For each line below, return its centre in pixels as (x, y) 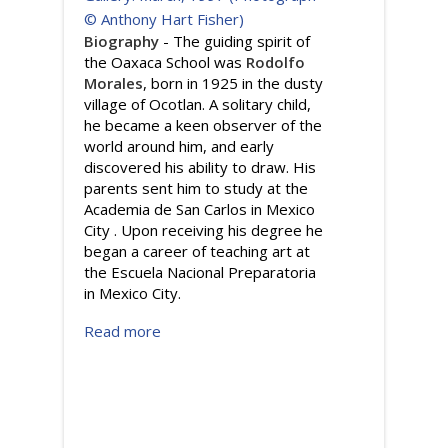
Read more (122, 331)
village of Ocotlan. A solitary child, (197, 104)
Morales (113, 83)
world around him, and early (179, 146)
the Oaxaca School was (165, 62)
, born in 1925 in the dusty (233, 83)
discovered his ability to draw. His (200, 167)
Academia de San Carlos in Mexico (199, 209)
